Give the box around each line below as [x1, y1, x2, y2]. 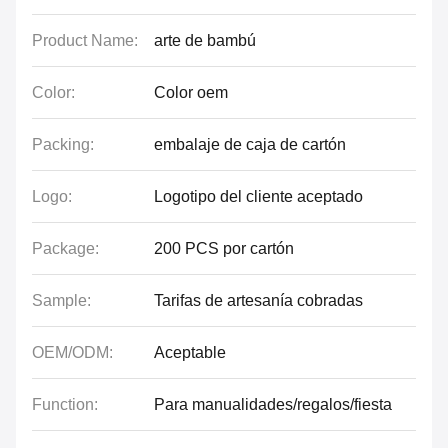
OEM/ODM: [32, 344, 113, 361]
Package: [32, 240, 99, 257]
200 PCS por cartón [154, 240, 294, 257]
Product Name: [32, 32, 138, 49]
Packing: [32, 136, 94, 153]
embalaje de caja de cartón [154, 136, 346, 153]
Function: [32, 396, 98, 413]
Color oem [154, 84, 228, 101]
